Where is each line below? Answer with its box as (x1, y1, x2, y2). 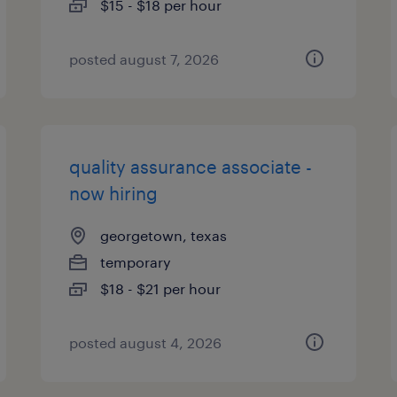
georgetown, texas (100, 227, 228, 244)
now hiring (69, 183, 159, 204)
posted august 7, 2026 (69, 51, 220, 67)
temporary (100, 253, 172, 270)
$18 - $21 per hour (100, 280, 222, 297)
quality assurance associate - (69, 156, 313, 177)
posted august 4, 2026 (69, 334, 222, 351)
